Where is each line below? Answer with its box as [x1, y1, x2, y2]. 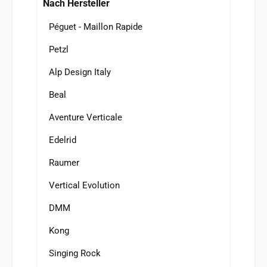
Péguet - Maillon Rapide [49, 21, 142, 32]
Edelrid [49, 134, 76, 145]
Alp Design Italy [49, 66, 111, 77]
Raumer [49, 157, 79, 168]
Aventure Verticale [49, 111, 122, 123]
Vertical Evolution [49, 179, 120, 191]
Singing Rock [49, 247, 101, 259]
